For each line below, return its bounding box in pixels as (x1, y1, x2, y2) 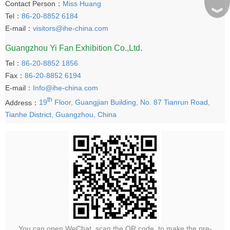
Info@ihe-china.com (33, 83, 98, 92)
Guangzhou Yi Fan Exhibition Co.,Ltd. (5, 43, 142, 52)
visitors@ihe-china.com (33, 24, 108, 32)
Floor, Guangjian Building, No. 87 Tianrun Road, (52, 98, 210, 107)
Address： (5, 98, 39, 107)
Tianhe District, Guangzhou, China (5, 110, 117, 119)
